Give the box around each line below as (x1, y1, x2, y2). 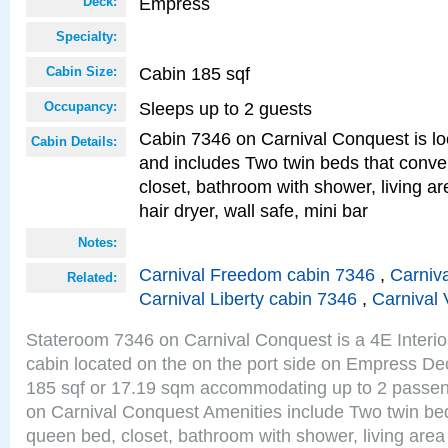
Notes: (78, 235, 117, 250)
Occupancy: (44, 99, 117, 114)
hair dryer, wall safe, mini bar (139, 200, 368, 221)
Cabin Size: (46, 64, 117, 79)
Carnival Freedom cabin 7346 (139, 264, 375, 285)
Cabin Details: (31, 134, 117, 149)
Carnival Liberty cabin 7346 (139, 288, 357, 309)
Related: (67, 270, 117, 285)
